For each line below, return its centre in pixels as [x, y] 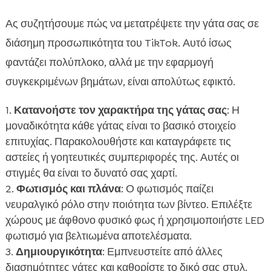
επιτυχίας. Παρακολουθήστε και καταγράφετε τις [118, 142]
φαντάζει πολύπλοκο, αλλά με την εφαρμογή [109, 63]
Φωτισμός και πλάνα [68, 189]
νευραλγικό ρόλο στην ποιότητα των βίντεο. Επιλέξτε [129, 205]
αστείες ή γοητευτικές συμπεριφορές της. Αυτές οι [122, 158]
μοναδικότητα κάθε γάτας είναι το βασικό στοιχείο [120, 126]
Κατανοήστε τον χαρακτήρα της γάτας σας [120, 110]
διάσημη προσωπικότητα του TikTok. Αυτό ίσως [118, 43]
